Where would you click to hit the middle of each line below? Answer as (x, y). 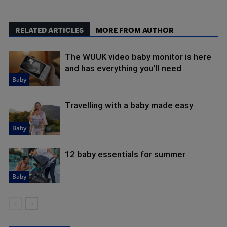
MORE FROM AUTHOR (135, 30)
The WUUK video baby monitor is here (138, 57)
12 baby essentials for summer (125, 154)
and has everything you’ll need (123, 69)
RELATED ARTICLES (49, 30)
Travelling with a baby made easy (129, 106)
